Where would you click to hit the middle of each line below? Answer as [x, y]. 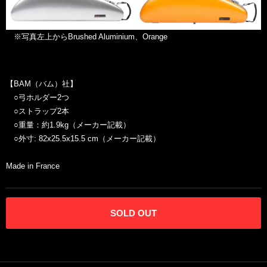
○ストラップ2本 [38, 111]
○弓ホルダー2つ [38, 98]
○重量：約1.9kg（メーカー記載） [68, 125]
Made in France [33, 166]
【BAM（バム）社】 [42, 84]
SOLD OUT [133, 213]
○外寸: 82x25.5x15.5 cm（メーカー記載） [83, 139]
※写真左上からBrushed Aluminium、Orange [87, 37]
